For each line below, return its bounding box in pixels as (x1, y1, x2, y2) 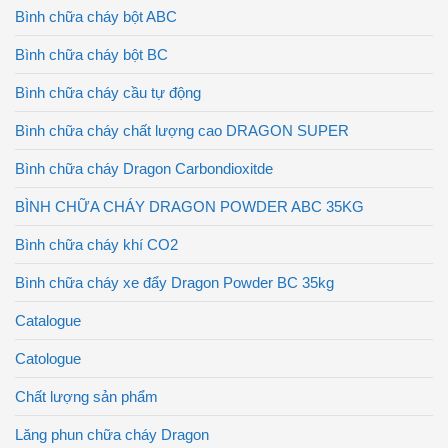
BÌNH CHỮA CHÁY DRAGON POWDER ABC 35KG (15, 198, 364, 215)
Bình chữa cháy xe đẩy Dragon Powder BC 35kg (15, 274, 334, 291)
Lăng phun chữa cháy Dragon (15, 426, 209, 443)
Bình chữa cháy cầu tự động (15, 84, 201, 101)
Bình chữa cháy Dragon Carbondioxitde (15, 160, 273, 177)
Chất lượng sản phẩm (15, 388, 158, 405)
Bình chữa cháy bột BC (15, 46, 168, 63)
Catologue (15, 350, 81, 367)
